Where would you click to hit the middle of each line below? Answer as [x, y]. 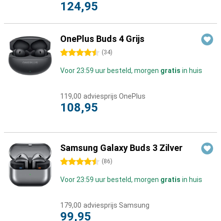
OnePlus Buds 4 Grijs [102, 39]
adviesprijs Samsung [116, 205]
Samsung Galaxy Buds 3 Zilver [121, 148]
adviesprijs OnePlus [114, 96]
